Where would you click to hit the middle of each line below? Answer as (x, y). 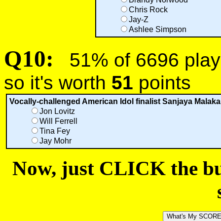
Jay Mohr (55, 141)
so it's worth (58, 83)
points (162, 83)
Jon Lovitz (57, 111)
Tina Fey (55, 131)
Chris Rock (148, 10)
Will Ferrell (58, 121)
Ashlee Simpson (157, 29)
